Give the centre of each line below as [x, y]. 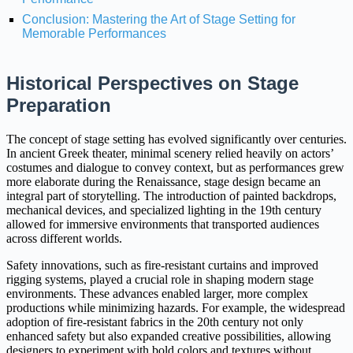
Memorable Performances [94, 33]
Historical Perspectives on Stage [152, 83]
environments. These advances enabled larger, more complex [157, 293]
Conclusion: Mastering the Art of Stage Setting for [159, 19]
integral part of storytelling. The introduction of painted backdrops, [171, 195]
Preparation [59, 105]
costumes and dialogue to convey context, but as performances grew [175, 167]
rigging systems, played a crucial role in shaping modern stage [160, 279]
